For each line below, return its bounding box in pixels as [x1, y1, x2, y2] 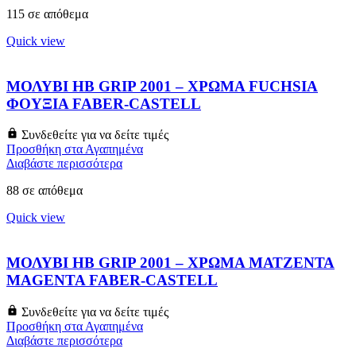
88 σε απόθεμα [6, 184, 83, 198]
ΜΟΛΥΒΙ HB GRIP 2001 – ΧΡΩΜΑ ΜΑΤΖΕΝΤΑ [6, 253, 335, 271]
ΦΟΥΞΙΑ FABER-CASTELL [6, 95, 201, 112]
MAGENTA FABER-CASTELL [6, 271, 218, 288]
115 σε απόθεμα [6, 6, 88, 21]
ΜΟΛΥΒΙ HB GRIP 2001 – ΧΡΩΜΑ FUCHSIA [6, 77, 318, 95]
